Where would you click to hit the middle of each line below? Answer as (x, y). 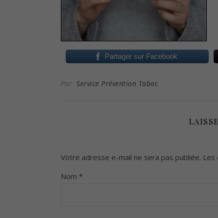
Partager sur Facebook (141, 56)
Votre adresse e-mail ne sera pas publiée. (131, 157)
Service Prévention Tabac (117, 83)
